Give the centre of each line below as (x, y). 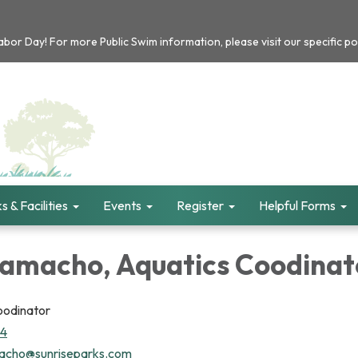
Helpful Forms (297, 205)
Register (200, 205)
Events (122, 205)
